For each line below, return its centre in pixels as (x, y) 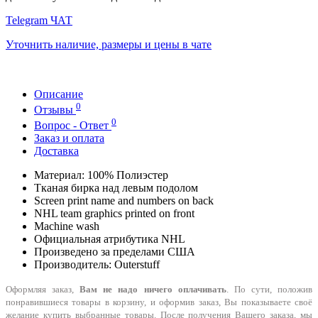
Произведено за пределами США (115, 252)
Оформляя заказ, (43, 290)
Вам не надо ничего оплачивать (153, 290)
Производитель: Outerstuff (97, 265)
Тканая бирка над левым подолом (116, 188)
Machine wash (67, 226)
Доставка (56, 151)
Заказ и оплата (69, 138)
